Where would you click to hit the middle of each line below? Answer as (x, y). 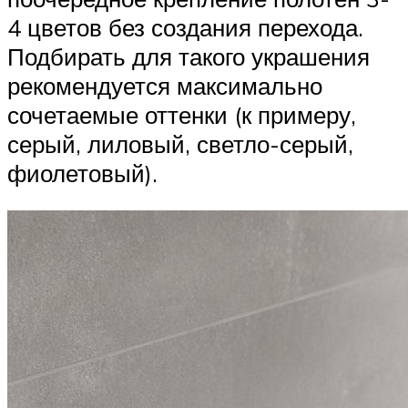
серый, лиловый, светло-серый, (180, 143)
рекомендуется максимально (165, 85)
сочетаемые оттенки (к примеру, (182, 114)
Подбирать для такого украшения (189, 56)
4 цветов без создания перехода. (185, 27)
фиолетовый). (82, 173)
